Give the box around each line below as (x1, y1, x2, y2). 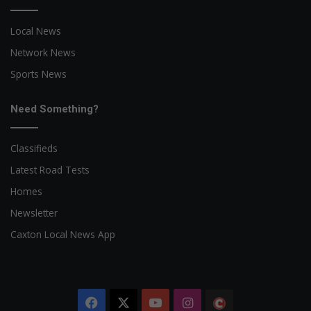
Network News (10, 45, 76, 59)
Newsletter (10, 205, 58, 219)
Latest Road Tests (10, 162, 90, 176)
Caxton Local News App (10, 227, 115, 241)
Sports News (10, 67, 67, 81)
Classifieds (10, 141, 58, 155)
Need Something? (10, 102, 99, 115)
